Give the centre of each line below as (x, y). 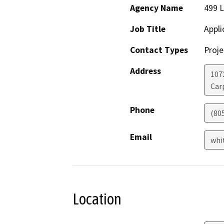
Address (145, 71)
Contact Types (159, 50)
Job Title (148, 29)
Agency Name (156, 8)
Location (97, 199)
